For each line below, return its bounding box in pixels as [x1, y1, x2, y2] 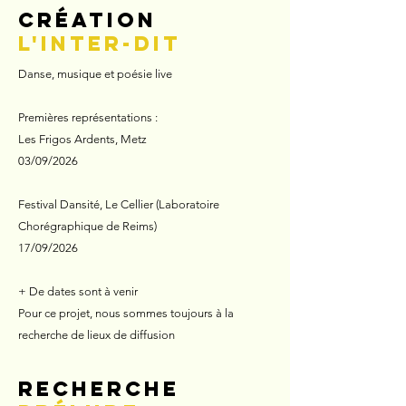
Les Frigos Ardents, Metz [18, 132, 150, 146]
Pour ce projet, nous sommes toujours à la [18, 306, 234, 320]
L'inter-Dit [18, 31, 181, 56]
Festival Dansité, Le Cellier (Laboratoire [18, 198, 219, 211]
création [18, 7, 157, 33]
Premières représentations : [18, 111, 158, 124]
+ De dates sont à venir [18, 285, 138, 298]
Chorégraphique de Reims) [18, 219, 157, 233]
